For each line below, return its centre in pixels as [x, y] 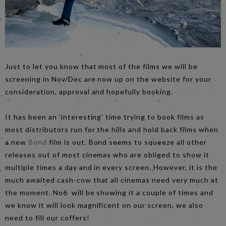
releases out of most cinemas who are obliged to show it [107, 154]
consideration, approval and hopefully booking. [89, 91]
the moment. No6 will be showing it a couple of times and [109, 192]
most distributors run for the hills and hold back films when [112, 129]
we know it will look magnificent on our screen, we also [104, 205]
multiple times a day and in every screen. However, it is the [111, 167]
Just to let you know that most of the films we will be [101, 66]
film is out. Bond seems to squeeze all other [128, 142]
